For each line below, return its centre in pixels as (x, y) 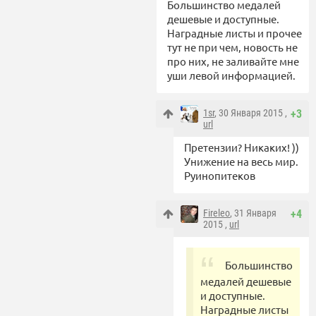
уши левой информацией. (231, 75)
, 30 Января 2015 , (251, 113)
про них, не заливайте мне (233, 61)
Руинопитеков (220, 175)
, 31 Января (253, 213)
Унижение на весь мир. (241, 161)
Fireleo (217, 213)
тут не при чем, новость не (232, 47)
